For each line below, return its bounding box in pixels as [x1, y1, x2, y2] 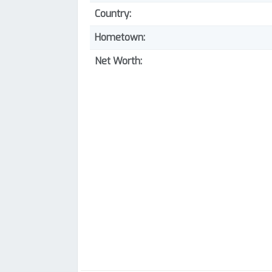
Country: [95, 7, 131, 20]
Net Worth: [95, 55, 142, 67]
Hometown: [95, 31, 145, 44]
